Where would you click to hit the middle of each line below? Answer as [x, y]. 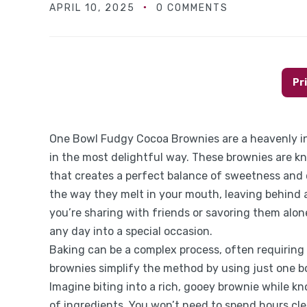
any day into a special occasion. [131, 231]
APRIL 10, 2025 [92, 8]
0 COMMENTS [192, 8]
